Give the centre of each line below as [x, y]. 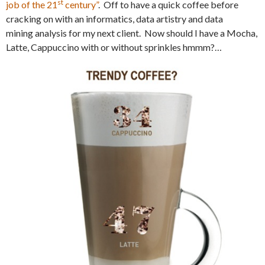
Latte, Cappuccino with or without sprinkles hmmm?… [115, 47]
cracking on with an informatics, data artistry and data [114, 18]
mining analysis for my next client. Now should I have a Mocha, [132, 33]
